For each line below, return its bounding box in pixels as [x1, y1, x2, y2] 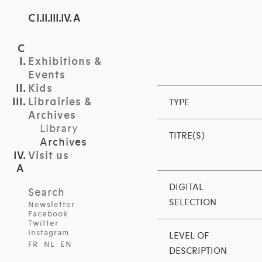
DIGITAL [168, 182, 204, 193]
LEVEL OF [168, 230, 209, 242]
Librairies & [28, 95, 92, 109]
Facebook [28, 209, 68, 219]
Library [40, 122, 78, 135]
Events [28, 68, 65, 82]
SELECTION [168, 197, 216, 208]
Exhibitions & [28, 55, 102, 68]
